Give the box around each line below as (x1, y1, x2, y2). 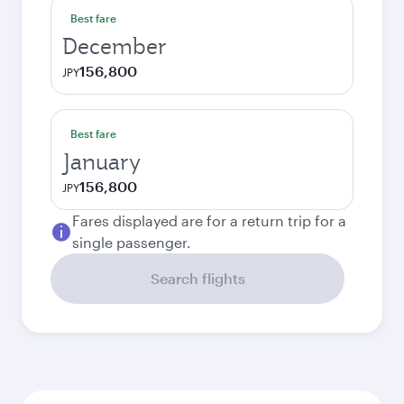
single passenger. (72, 234, 191, 251)
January (62, 147, 141, 176)
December (62, 32, 167, 60)
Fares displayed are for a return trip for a (72, 212, 346, 229)
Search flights (150, 270, 245, 287)
